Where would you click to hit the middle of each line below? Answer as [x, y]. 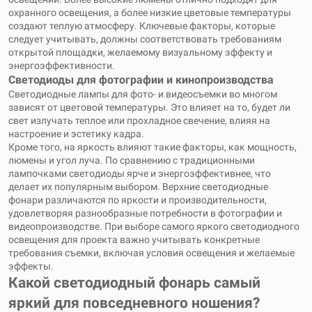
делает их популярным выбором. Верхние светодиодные [138, 187]
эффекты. [31, 266]
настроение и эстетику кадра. [76, 134]
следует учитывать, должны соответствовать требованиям [145, 39]
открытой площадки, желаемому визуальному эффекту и [140, 52]
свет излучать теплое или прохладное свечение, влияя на [139, 120]
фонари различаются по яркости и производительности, [138, 200]
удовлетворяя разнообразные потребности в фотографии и [145, 213]
